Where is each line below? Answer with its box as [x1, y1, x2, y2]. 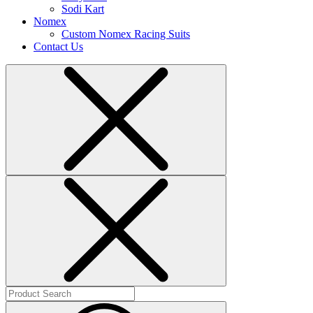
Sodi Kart [61, 2, 104, 15]
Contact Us [34, 40, 83, 52]
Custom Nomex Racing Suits [61, 27, 190, 40]
